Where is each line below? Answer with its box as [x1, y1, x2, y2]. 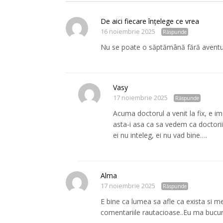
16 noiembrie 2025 [101, 27, 155, 36]
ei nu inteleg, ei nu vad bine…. [113, 130, 207, 140]
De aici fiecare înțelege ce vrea [101, 16, 199, 26]
